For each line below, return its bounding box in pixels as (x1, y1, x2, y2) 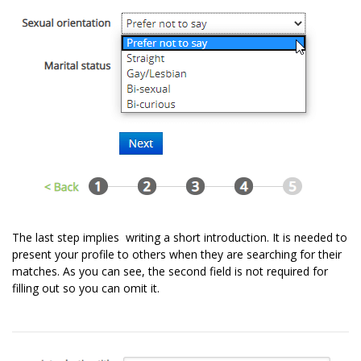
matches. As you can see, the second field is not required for (12, 263, 328, 280)
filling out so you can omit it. (12, 280, 160, 297)
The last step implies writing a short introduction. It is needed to (12, 230, 347, 246)
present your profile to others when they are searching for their (12, 247, 342, 263)
